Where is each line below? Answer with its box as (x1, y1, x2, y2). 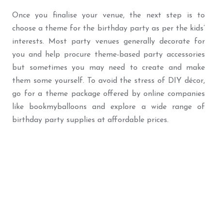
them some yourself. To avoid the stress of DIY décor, (12, 77, 205, 85)
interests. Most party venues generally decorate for (12, 37, 205, 46)
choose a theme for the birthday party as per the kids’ (12, 24, 205, 32)
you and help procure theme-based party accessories (12, 50, 205, 59)
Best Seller (12, 145, 40, 174)
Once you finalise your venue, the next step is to (12, 11, 205, 19)
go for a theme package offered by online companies (12, 90, 205, 98)
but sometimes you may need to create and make (12, 63, 205, 72)
